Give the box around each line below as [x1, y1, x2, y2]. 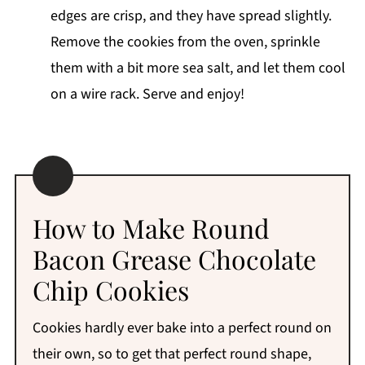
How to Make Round [32, 210, 270, 246]
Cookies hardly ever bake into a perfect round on [32, 318, 332, 339]
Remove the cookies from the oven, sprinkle [50, 32, 320, 53]
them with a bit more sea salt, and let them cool [50, 58, 345, 79]
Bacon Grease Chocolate [32, 241, 316, 277]
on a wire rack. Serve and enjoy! [50, 84, 244, 105]
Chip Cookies [32, 272, 189, 308]
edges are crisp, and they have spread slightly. [50, 6, 332, 27]
